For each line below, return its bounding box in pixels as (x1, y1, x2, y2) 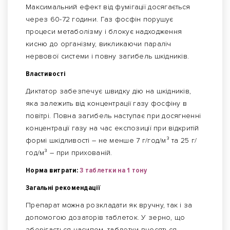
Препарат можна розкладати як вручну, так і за (26, 201, 193, 210)
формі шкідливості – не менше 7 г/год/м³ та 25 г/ (26, 136, 197, 145)
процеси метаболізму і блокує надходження (26, 27, 182, 36)
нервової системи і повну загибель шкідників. (26, 52, 189, 61)
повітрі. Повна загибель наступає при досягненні (26, 111, 201, 121)
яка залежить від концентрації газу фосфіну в (26, 99, 187, 108)
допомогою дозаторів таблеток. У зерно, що (26, 213, 185, 222)
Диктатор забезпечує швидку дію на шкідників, (26, 87, 191, 96)
